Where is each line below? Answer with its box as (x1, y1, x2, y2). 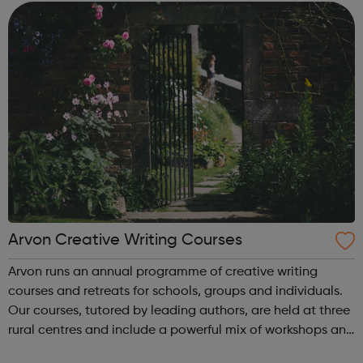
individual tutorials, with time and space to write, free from (8, 344, 355, 357)
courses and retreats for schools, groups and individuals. (8, 285, 343, 299)
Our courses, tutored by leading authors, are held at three (8, 305, 350, 318)
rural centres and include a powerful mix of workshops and (8, 324, 354, 338)
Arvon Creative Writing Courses (8, 233, 242, 250)
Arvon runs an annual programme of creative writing (8, 266, 318, 280)
